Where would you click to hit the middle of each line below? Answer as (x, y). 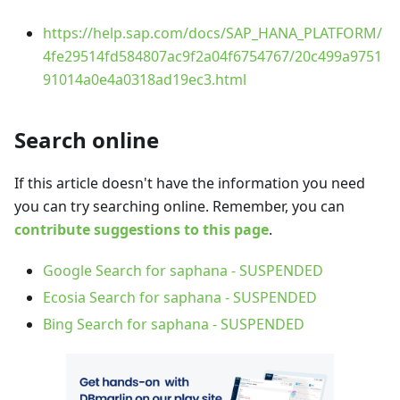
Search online (87, 140)
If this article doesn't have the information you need (190, 183)
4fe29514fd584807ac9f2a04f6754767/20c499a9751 (212, 57)
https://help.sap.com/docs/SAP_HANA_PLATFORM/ (212, 33)
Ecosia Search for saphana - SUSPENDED (180, 298)
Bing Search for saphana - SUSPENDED (174, 325)
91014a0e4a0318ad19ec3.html (145, 80)
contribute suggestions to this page (142, 230)
